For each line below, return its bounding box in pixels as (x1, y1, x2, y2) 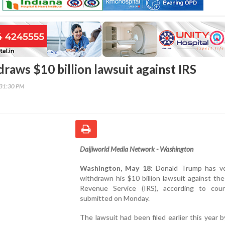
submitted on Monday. (80, 193, 150, 202)
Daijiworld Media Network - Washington (80, 144, 193, 153)
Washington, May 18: (80, 163, 153, 172)
